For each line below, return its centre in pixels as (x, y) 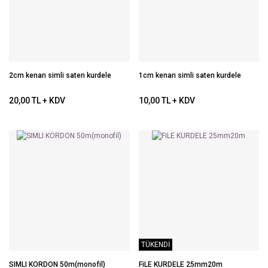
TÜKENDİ (155, 245)
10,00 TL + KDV (167, 100)
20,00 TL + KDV (37, 100)
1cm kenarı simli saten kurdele (190, 75)
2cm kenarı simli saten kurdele (60, 75)
